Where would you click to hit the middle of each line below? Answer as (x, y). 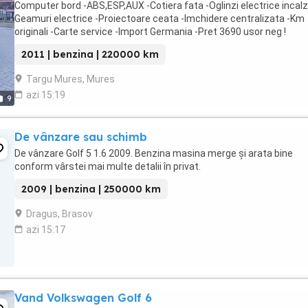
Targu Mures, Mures (70, 79)
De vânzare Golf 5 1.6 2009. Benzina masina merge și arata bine (154, 153)
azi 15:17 (46, 230)
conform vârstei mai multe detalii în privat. (108, 166)
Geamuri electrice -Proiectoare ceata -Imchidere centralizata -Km (159, 19)
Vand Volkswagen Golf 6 (83, 298)
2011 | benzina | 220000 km (90, 54)
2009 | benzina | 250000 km (91, 189)
